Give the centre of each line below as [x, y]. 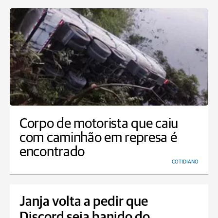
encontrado [52, 152]
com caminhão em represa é [98, 138]
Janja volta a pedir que [84, 202]
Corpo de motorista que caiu [99, 124]
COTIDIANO [185, 162]
